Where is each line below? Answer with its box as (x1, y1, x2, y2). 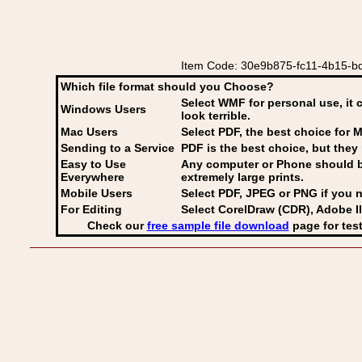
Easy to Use (61, 158, 126, 170)
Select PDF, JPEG (181, 187, 276, 200)
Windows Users (61, 103, 146, 116)
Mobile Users (61, 187, 133, 200)
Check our (86, 219, 147, 232)
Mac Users (61, 125, 118, 138)
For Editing (61, 203, 122, 216)
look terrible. (181, 109, 250, 122)
